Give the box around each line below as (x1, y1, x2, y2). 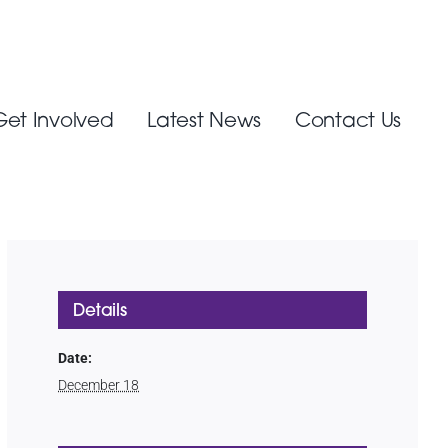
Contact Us (295, 107, 402, 132)
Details (73, 299, 127, 321)
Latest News (147, 107, 262, 132)
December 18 (58, 377, 140, 394)
